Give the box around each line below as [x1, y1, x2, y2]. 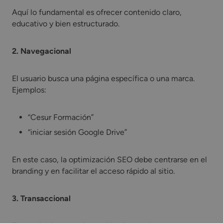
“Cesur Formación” [28, 112, 94, 122]
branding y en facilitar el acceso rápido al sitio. [12, 166, 175, 176]
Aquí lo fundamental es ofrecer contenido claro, [12, 7, 182, 17]
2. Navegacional [12, 46, 71, 56]
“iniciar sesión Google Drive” [28, 127, 127, 137]
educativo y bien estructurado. [12, 19, 119, 29]
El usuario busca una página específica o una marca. [12, 74, 195, 84]
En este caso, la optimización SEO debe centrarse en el [12, 155, 207, 165]
